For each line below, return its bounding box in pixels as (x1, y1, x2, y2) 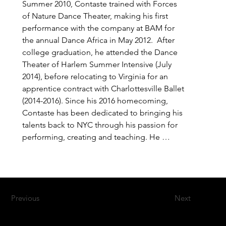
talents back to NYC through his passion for (22, 120, 178, 130)
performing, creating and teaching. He (22, 132, 160, 142)
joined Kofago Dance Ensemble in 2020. (22, 156, 166, 166)
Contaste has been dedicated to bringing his (22, 108, 183, 118)
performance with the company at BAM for (22, 23, 175, 33)
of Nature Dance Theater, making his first (22, 11, 168, 21)
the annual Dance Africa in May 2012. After (22, 35, 175, 45)
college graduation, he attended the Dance (22, 47, 178, 58)
